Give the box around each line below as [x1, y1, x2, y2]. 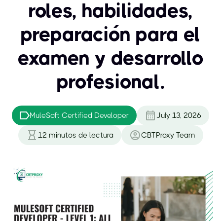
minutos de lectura [48, 131, 113, 140]
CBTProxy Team [141, 131, 195, 140]
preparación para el [21, 23, 200, 46]
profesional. [56, 70, 165, 93]
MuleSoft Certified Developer [30, 111, 129, 120]
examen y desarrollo [17, 46, 204, 70]
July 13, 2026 [156, 111, 201, 120]
